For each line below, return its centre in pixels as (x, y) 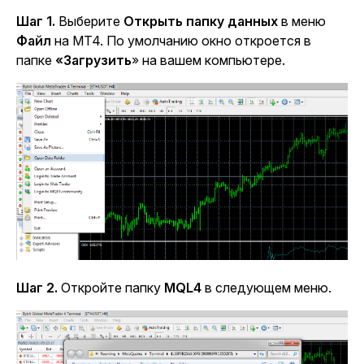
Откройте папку (111, 288)
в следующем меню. (266, 288)
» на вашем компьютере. (208, 61)
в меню (302, 22)
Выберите (89, 22)
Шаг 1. (36, 22)
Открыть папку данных (201, 22)
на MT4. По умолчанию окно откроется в (181, 41)
